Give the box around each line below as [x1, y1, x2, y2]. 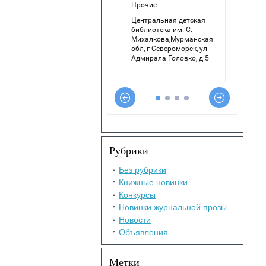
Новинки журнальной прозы [119, 202, 227, 212]
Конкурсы [119, 190, 156, 199]
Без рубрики [119, 165, 166, 175]
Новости [119, 215, 151, 224]
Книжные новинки [119, 178, 188, 187]
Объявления [119, 227, 168, 237]
